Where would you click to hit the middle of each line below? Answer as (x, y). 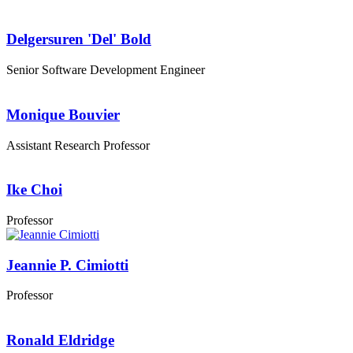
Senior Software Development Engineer (106, 70)
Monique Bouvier (63, 114)
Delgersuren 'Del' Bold (79, 39)
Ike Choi (34, 190)
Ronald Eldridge (60, 340)
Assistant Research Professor (78, 145)
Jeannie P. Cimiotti (67, 265)
